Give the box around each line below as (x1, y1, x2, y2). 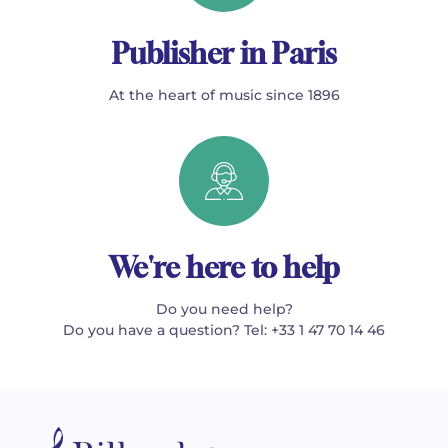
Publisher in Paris (111, 36, 337, 70)
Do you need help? (155, 299, 293, 318)
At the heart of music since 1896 (108, 85, 340, 104)
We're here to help (108, 250, 340, 284)
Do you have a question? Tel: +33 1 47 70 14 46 (63, 320, 385, 339)
